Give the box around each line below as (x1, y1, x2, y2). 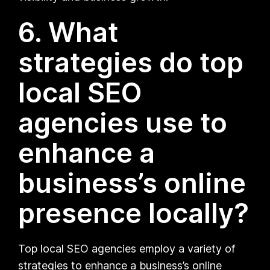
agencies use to (18, 105, 228, 139)
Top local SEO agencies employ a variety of (18, 242, 236, 255)
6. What (18, 15, 119, 49)
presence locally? (18, 196, 250, 230)
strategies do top (18, 45, 244, 79)
